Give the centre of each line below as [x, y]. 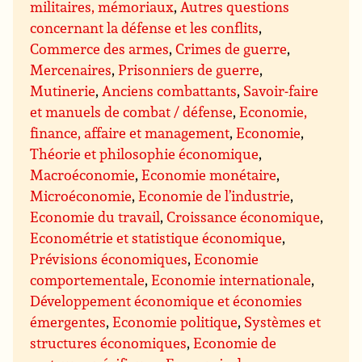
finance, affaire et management [130, 133]
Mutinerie [63, 91]
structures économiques [109, 343]
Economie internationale [232, 280]
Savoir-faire [281, 91]
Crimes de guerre [232, 49]
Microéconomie [81, 196]
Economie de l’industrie [215, 196]
